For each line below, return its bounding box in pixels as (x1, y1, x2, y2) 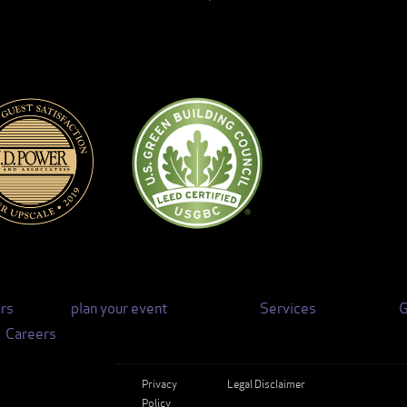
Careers (5, 321, 56, 342)
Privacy (142, 374, 177, 391)
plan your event (71, 295, 168, 317)
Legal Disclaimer (227, 374, 306, 391)
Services (259, 295, 316, 317)
